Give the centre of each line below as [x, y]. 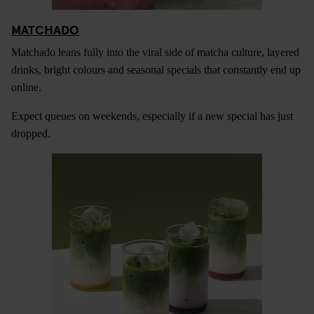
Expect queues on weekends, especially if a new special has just [152, 116]
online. [26, 87]
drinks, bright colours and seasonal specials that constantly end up [156, 69]
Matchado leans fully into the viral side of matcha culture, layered [155, 52]
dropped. [31, 133]
